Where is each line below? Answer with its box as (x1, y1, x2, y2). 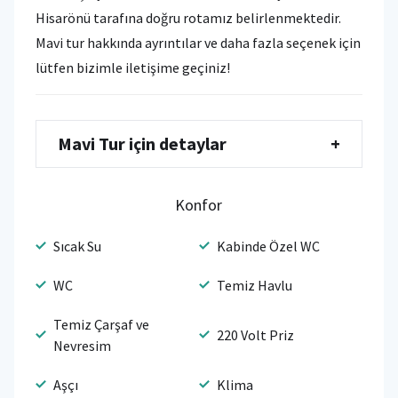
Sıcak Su (53, 236, 101, 255)
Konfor (175, 194, 223, 215)
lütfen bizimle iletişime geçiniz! (36, 58, 230, 76)
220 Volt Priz (216, 325, 294, 344)
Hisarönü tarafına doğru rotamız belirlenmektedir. (36, 8, 344, 27)
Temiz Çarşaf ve (53, 314, 149, 333)
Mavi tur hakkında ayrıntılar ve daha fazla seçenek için (36, 33, 361, 52)
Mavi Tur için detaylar (58, 131, 227, 155)
